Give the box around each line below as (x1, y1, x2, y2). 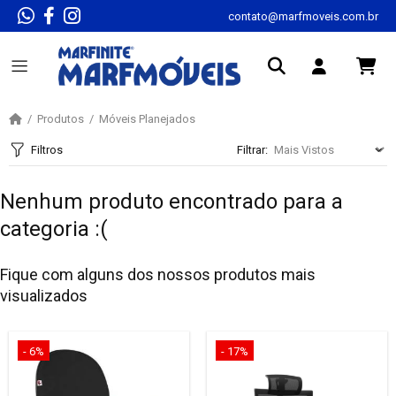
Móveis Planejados (99, 112, 195, 126)
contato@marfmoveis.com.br (228, 9, 378, 23)
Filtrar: (237, 143, 268, 157)
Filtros (31, 143, 63, 157)
